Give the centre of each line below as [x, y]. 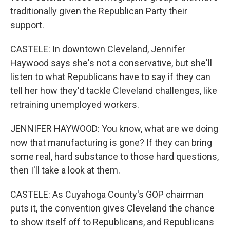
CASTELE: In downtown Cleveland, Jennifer [98, 49]
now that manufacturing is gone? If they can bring [111, 143]
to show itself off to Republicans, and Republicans [112, 222]
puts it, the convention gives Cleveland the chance [112, 208]
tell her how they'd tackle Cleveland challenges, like [114, 91]
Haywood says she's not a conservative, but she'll [111, 63]
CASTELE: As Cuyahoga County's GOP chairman [107, 195]
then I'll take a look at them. [65, 170]
